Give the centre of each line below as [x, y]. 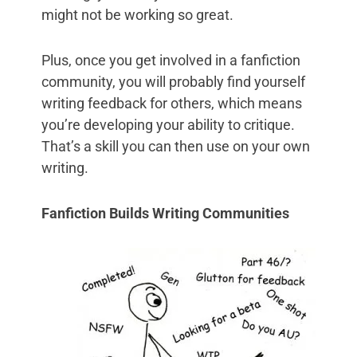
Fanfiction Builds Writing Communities [165, 214]
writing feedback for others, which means [172, 104]
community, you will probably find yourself [173, 82]
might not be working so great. [137, 15]
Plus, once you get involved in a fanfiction [171, 61]
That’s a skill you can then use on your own [176, 147]
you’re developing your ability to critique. [168, 125]
